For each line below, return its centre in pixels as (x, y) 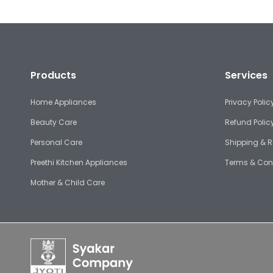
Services (246, 76)
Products (53, 76)
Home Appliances (63, 102)
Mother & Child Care (68, 183)
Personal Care (56, 143)
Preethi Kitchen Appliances (79, 163)
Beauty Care (54, 122)
